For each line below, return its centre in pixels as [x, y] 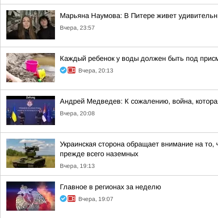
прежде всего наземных [99, 154]
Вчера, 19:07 [96, 199]
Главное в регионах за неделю [110, 187]
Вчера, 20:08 [77, 113]
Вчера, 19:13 [77, 166]
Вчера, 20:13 [96, 71]
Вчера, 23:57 [77, 28]
